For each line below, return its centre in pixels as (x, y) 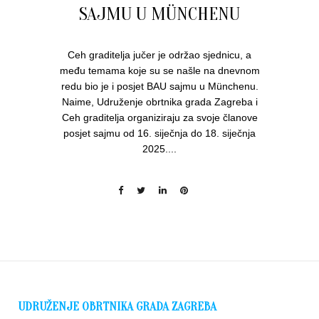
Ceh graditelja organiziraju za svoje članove (159, 117)
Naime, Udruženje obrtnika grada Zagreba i (159, 102)
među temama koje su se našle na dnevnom (159, 70)
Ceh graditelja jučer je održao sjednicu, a (159, 55)
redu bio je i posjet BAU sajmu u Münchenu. (159, 86)
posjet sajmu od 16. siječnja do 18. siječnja (159, 133)
